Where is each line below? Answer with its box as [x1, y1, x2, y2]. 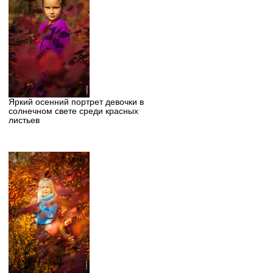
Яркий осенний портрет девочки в [8, 97, 144, 107]
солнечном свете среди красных [8, 107, 138, 116]
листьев [8, 116, 40, 125]
